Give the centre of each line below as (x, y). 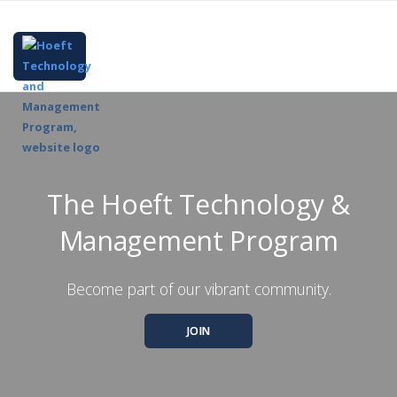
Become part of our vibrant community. (198, 288)
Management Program (198, 240)
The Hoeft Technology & (198, 204)
